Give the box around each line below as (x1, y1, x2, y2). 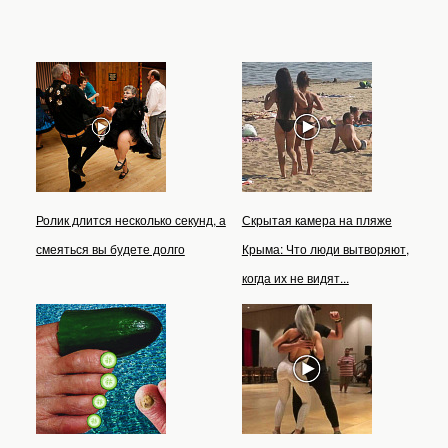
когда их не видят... (241, 269, 349, 287)
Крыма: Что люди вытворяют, (241, 240, 409, 258)
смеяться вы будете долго (35, 240, 185, 258)
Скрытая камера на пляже (241, 211, 392, 229)
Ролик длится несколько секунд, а (35, 211, 226, 229)
